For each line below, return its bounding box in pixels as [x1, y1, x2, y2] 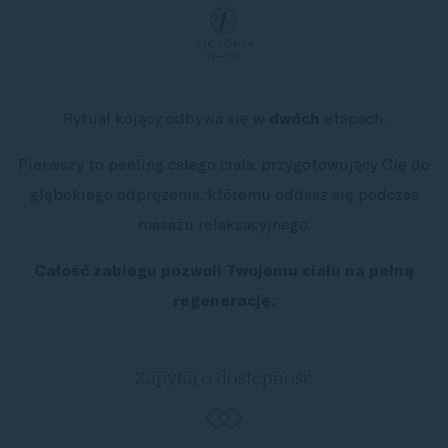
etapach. [319, 107, 386, 128]
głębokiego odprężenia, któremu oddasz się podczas [29, 183, 419, 204]
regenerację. [173, 289, 275, 310]
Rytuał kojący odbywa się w [62, 107, 269, 128]
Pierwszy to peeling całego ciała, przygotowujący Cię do [18, 153, 430, 174]
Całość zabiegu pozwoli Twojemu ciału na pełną [34, 259, 414, 280]
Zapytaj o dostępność [135, 365, 313, 389]
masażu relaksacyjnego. [137, 213, 311, 234]
